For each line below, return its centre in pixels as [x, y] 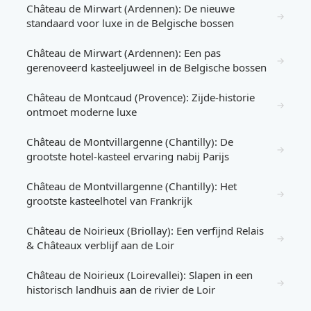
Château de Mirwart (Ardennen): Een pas [124, 53]
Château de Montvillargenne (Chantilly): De [130, 142]
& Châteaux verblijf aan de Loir [100, 245]
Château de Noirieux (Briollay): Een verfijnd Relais [145, 230]
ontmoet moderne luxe [82, 112]
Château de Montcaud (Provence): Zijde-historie [141, 97]
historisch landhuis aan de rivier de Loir [121, 289]
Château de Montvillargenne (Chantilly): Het [132, 186]
